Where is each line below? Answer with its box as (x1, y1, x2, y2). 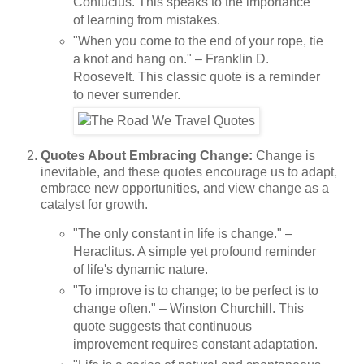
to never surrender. (72, 87, 180, 102)
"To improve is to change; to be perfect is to (72, 284, 318, 298)
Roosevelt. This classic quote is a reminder (72, 69, 320, 84)
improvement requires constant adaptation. (72, 337, 318, 352)
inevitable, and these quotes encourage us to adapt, (41, 164, 337, 179)
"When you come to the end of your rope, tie (72, 33, 323, 48)
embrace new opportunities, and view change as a (41, 180, 329, 195)
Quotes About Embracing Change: (41, 148, 253, 162)
